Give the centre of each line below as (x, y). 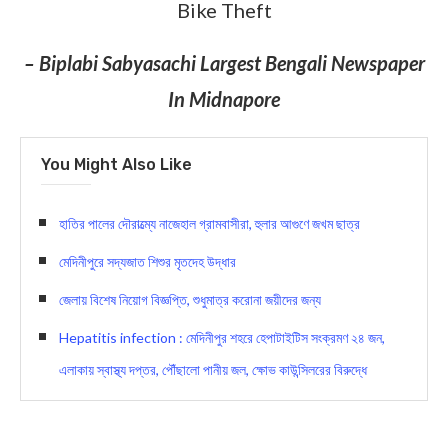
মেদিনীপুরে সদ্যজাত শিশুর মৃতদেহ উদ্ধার (147, 261)
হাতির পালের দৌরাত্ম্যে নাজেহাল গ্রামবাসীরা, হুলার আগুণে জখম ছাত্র (209, 223)
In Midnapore (224, 98)
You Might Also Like (116, 164)
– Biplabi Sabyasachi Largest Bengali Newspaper (224, 62)
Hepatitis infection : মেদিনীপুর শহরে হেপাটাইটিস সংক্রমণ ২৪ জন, (222, 337)
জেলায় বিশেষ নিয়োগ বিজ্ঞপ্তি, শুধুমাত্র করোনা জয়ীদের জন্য (190, 299)
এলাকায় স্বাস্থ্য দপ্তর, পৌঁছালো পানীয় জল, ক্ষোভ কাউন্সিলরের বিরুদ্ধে (213, 369)
